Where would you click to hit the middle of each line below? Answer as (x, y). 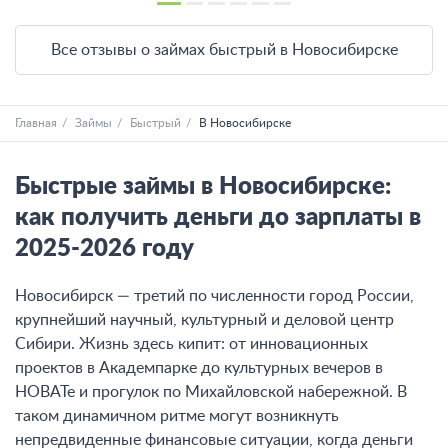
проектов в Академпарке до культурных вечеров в (199, 368)
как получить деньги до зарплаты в (218, 217)
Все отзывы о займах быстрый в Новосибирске (224, 49)
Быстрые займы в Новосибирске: (203, 186)
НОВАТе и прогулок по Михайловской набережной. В (211, 392)
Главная (36, 122)
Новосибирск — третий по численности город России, (214, 296)
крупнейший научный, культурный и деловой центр (204, 320)
